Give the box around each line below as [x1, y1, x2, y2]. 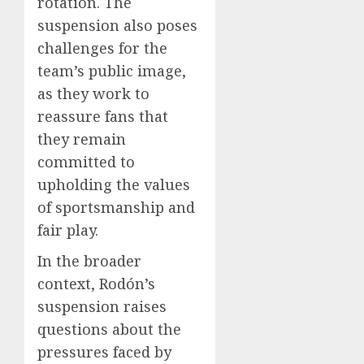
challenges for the [37, 38, 167, 58]
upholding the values [37, 175, 190, 195]
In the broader [37, 251, 141, 271]
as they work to [37, 84, 149, 104]
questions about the [37, 319, 181, 340]
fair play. [37, 220, 98, 240]
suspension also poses [37, 15, 197, 36]
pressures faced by [37, 342, 171, 362]
